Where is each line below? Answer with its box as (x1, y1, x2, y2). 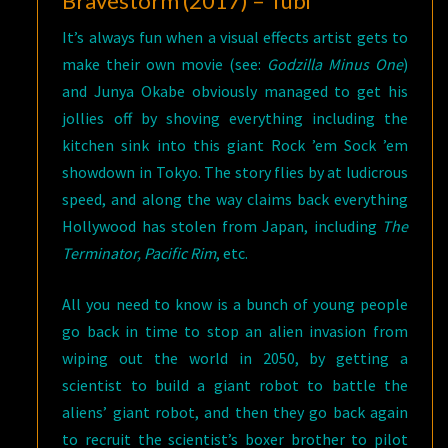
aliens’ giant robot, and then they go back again (62, 402, 408, 422)
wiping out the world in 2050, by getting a (62, 348, 408, 368)
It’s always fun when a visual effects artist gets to (62, 27, 408, 47)
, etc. (216, 243, 249, 263)
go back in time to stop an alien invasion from (62, 321, 408, 341)
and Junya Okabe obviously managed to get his (62, 81, 408, 101)
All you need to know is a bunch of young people (62, 294, 408, 314)
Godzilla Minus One (267, 54, 404, 74)
